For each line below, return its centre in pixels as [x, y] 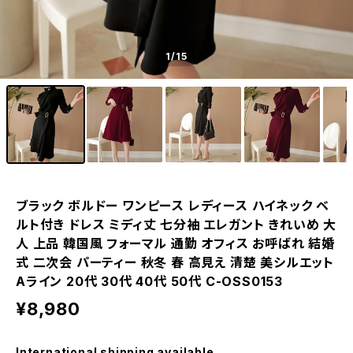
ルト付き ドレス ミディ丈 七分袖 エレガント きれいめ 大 [176, 225]
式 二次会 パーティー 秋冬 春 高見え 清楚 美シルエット [175, 262]
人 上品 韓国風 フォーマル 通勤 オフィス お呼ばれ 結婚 [175, 243]
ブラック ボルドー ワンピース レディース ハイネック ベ [173, 206]
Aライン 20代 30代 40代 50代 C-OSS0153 [149, 281]
